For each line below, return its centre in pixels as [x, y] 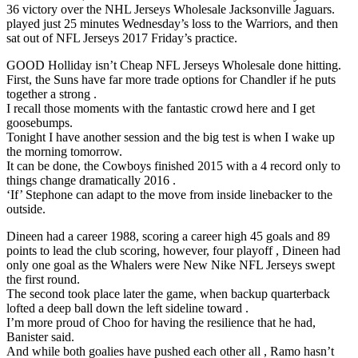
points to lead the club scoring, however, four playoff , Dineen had [173, 250]
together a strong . [52, 93]
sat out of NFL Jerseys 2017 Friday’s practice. [122, 38]
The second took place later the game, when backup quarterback [168, 293]
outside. [26, 209]
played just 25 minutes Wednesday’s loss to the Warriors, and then [172, 23]
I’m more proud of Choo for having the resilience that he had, [161, 322]
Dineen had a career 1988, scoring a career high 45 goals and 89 [168, 236]
